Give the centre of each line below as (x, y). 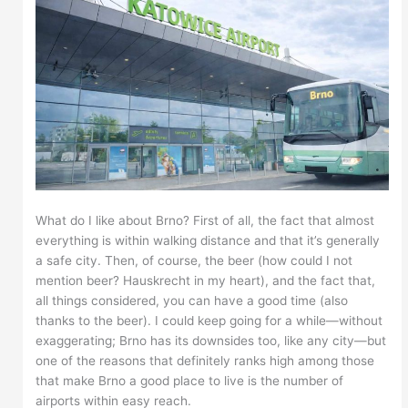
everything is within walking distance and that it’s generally (208, 241)
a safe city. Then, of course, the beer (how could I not (194, 261)
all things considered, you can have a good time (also (192, 301)
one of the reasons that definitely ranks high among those (205, 361)
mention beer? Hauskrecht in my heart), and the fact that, (206, 281)
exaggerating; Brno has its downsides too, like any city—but (211, 341)
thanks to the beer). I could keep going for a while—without (209, 321)
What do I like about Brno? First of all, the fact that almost (205, 221)
